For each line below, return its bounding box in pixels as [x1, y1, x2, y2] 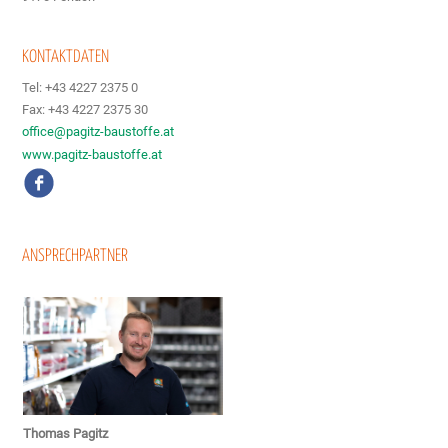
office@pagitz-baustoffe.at [22, 124, 175, 139]
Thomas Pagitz [23, 425, 109, 441]
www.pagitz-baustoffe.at [22, 147, 163, 162]
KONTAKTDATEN [22, 49, 110, 66]
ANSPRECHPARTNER [22, 248, 129, 265]
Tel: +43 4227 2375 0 [22, 80, 139, 95]
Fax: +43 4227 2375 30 [22, 102, 149, 117]
